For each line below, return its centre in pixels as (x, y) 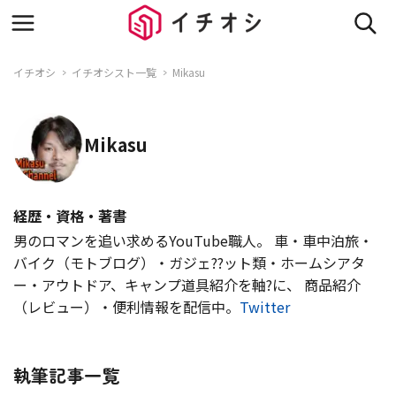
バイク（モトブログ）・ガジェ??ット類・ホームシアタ (189, 262)
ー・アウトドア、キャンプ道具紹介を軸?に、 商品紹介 (187, 284)
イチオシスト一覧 (114, 72)
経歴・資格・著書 (70, 215)
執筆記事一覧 (66, 375)
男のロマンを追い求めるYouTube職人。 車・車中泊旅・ (193, 240)
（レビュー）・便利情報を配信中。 (126, 306)
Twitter (265, 306)
